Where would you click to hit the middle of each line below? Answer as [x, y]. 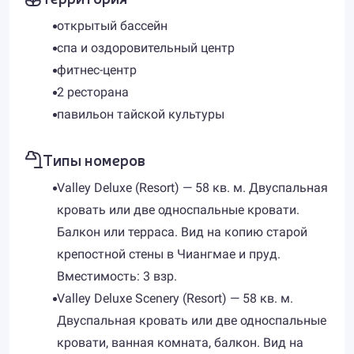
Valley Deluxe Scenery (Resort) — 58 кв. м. [175, 298]
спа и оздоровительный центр [146, 48]
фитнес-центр [97, 70]
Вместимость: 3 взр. [117, 276]
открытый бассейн [112, 26]
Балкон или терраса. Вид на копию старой [182, 232]
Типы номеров [94, 159]
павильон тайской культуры [141, 114]
